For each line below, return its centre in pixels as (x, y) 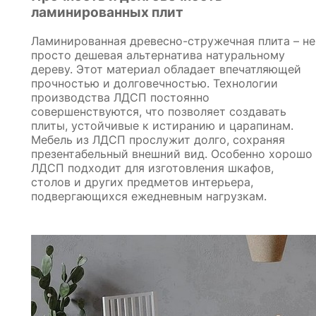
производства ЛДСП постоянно (120, 97)
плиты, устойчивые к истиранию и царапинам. (162, 125)
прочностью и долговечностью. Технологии (154, 83)
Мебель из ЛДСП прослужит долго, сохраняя (158, 139)
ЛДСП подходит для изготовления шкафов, (152, 168)
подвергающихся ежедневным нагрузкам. (149, 196)
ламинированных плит (107, 12)
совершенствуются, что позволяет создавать (159, 111)
